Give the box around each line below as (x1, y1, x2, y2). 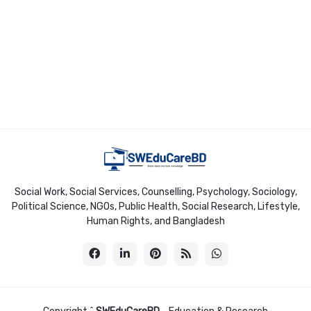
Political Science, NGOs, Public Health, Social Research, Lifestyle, (11, 200, 300, 212)
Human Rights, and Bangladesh (86, 215, 225, 227)
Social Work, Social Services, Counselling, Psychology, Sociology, (14, 185, 297, 198)
